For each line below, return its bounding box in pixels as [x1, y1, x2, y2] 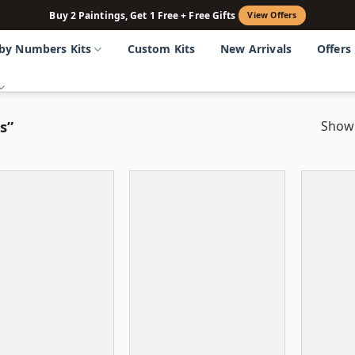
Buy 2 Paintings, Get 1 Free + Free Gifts [49, 8, 236, 22]
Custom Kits [127, 41, 196, 56]
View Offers [247, 10, 297, 21]
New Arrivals [220, 41, 292, 56]
